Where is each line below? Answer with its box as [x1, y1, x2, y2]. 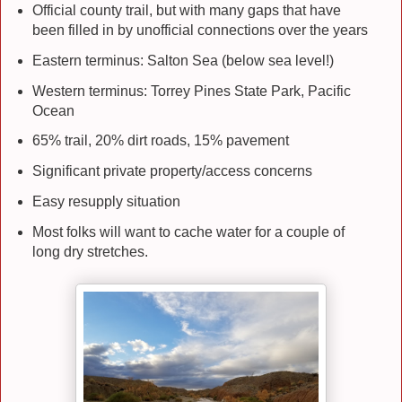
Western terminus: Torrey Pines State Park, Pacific [31, 83, 351, 99]
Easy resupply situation [31, 194, 180, 210]
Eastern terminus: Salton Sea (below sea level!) [31, 52, 334, 68]
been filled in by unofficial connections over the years [31, 22, 368, 38]
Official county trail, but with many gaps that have [31, 2, 341, 18]
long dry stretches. [31, 244, 155, 260]
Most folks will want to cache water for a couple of [31, 224, 345, 240]
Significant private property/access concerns [31, 163, 312, 179]
